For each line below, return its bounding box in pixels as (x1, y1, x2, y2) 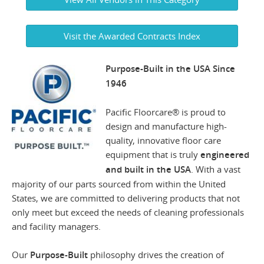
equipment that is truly (105, 148, 201, 160)
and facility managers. (12, 220, 101, 232)
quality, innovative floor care (105, 134, 222, 146)
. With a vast (191, 163, 241, 175)
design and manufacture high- (105, 120, 227, 132)
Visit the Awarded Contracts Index (64, 30, 200, 42)
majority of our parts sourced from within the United (12, 178, 226, 190)
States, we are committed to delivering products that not (12, 192, 240, 204)
